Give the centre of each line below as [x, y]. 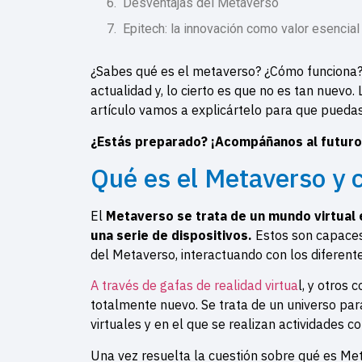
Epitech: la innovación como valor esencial [241, 29]
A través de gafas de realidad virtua [194, 286]
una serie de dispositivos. [173, 236]
